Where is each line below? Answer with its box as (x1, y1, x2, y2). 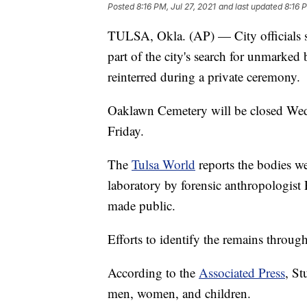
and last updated (219, 1, 282, 12)
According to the (108, 264, 199, 282)
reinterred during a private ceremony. (108, 68, 300, 86)
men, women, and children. (108, 284, 251, 302)
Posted (108, 1, 136, 12)
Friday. (108, 122, 144, 140)
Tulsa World (132, 156, 195, 173)
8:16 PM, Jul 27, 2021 (136, 1, 216, 12)
